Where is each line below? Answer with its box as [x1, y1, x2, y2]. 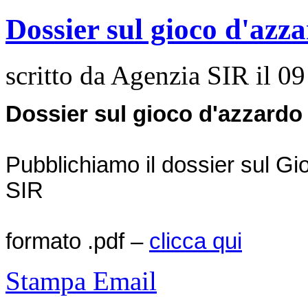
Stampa [5, 265, 93, 296]
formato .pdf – [5, 228, 149, 254]
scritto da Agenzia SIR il [5, 60, 278, 90]
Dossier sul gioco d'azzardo [5, 101, 302, 126]
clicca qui [149, 228, 242, 254]
